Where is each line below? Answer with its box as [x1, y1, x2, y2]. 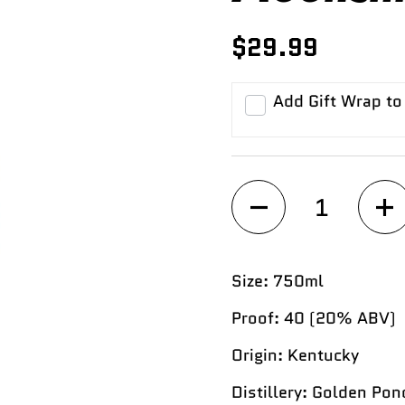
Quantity [231, 179, 297, 203]
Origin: [231, 344, 283, 368]
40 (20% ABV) [279, 306, 396, 331]
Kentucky [287, 344, 359, 368]
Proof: [231, 306, 279, 331]
